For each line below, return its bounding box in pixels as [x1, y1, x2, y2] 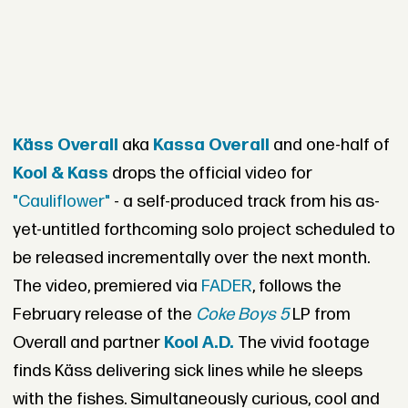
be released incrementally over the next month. [12, 247, 370, 269]
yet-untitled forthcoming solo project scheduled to [12, 219, 395, 240]
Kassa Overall [152, 134, 270, 156]
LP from [288, 303, 351, 325]
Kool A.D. [163, 331, 234, 353]
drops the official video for [107, 162, 312, 184]
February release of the [12, 303, 196, 325]
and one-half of [269, 134, 390, 156]
